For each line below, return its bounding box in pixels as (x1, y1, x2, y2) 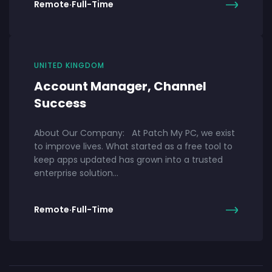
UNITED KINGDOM (34, 59, 104, 70)
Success (34, 94, 86, 112)
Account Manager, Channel (34, 77, 206, 95)
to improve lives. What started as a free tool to (34, 140, 233, 152)
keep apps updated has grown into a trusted (34, 153, 223, 166)
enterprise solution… (34, 166, 118, 179)
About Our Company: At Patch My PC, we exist (34, 126, 235, 139)
